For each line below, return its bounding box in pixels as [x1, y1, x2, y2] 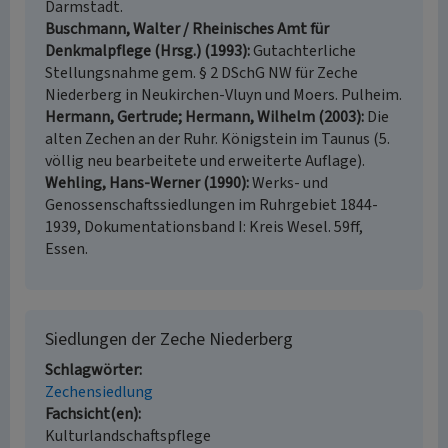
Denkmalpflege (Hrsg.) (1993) [45, 40, 247, 62]
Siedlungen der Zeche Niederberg [45, 327, 293, 352]
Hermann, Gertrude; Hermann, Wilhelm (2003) [45, 106, 361, 128]
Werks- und [252, 172, 328, 194]
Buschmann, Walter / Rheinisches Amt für [45, 18, 329, 40]
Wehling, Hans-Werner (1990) [45, 172, 246, 194]
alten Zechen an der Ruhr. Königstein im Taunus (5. [45, 128, 390, 150]
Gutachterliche [253, 40, 356, 62]
